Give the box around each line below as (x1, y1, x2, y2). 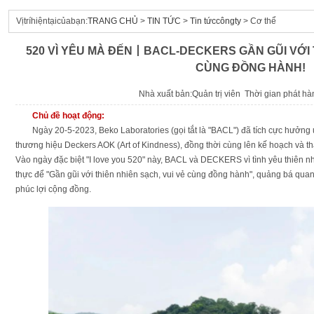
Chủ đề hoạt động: (32, 111, 104, 121)
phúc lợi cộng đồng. (15, 184, 91, 194)
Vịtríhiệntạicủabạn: (16, 16, 88, 26)
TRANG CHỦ (88, 16, 138, 26)
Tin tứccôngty (190, 16, 241, 26)
